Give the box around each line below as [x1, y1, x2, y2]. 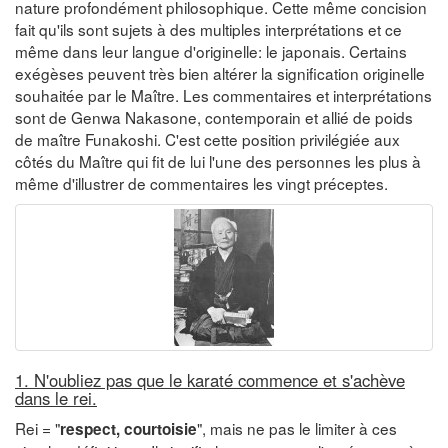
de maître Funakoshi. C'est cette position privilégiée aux [15, 127, 400, 150]
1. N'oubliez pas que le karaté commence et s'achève [15, 367, 405, 392]
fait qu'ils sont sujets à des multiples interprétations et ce [15, 17, 402, 40]
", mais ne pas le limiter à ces [197, 416, 397, 439]
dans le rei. [15, 385, 97, 410]
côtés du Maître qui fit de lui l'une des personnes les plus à [15, 149, 421, 172]
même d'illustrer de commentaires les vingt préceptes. [15, 171, 388, 194]
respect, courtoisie [60, 417, 197, 440]
